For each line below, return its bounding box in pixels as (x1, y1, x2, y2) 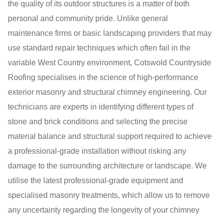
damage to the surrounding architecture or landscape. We (8, 161, 207, 170)
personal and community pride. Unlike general (8, 14, 168, 23)
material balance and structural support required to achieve (8, 132, 212, 140)
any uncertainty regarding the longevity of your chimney (8, 205, 199, 214)
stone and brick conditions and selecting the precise (8, 117, 188, 126)
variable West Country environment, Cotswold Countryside (8, 58, 211, 67)
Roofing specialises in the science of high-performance (8, 73, 198, 82)
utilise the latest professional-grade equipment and (8, 176, 183, 185)
